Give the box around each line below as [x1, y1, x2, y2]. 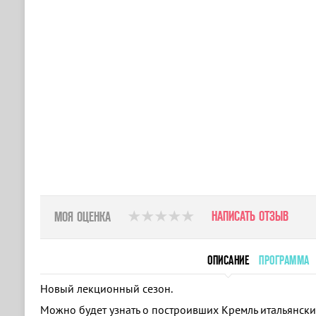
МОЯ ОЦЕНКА [54, 209, 111, 224]
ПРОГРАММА [259, 253, 310, 267]
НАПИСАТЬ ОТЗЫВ [211, 207, 288, 224]
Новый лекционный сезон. [39, 281, 173, 296]
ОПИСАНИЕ [207, 253, 249, 267]
